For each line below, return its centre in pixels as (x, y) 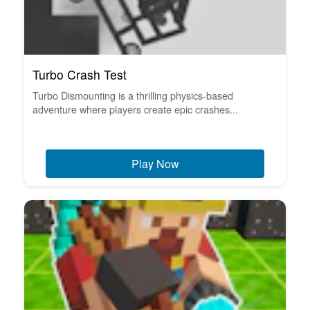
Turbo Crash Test (80, 74)
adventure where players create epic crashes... (135, 109)
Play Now (155, 163)
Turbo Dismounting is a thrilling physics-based (133, 95)
